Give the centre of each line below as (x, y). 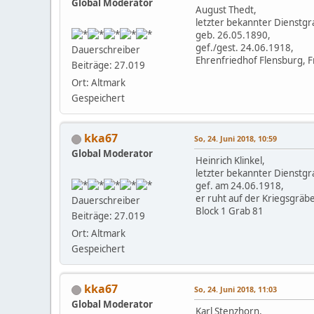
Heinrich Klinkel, (230, 161)
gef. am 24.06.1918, (240, 186)
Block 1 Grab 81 (230, 211)
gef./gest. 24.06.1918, (245, 48)
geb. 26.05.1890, (233, 35)
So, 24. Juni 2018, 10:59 (235, 139)
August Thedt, (226, 10)
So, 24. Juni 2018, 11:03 (235, 289)
